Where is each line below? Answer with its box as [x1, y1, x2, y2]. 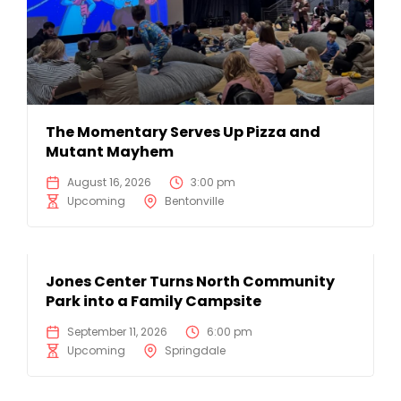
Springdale [165, 343, 226, 359]
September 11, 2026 [67, 324, 167, 340]
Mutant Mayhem [46, 141, 174, 163]
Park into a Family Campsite [46, 291, 261, 312]
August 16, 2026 [67, 175, 151, 191]
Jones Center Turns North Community [46, 271, 335, 293]
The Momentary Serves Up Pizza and [46, 122, 320, 143]
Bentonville [165, 193, 224, 209]
